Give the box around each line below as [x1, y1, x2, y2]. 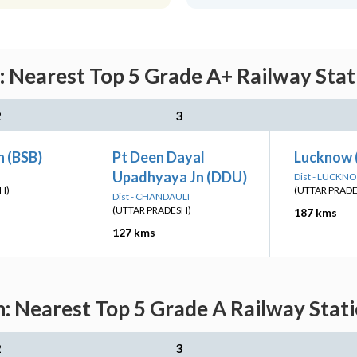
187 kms [294, 206, 337, 219]
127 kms [112, 226, 155, 239]
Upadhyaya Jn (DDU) [112, 168, 247, 186]
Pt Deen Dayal [112, 148, 205, 166]
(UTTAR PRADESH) [112, 204, 191, 216]
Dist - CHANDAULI [112, 190, 190, 202]
